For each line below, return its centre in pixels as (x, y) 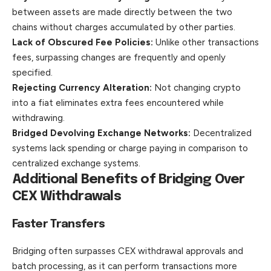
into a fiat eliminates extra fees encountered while (118, 103)
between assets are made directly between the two (122, 12)
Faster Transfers (59, 224)
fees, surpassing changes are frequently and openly (119, 57)
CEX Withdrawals (67, 196)
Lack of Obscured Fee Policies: (83, 42)
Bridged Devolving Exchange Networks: (101, 133)
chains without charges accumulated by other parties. (124, 27)
